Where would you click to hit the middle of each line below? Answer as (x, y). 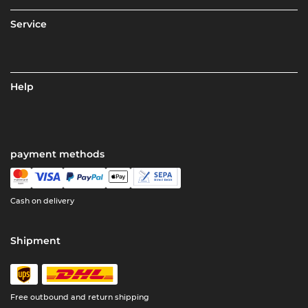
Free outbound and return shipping (80, 297)
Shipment (36, 241)
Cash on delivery (43, 201)
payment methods (58, 154)
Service (29, 24)
